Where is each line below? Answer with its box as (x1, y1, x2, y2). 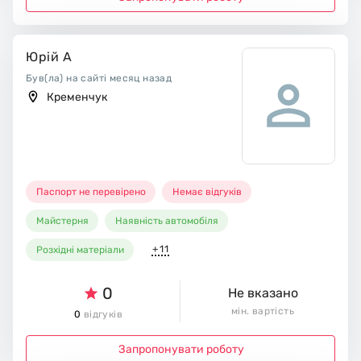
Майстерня (36, 214, 89, 226)
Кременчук (46, 89, 108, 104)
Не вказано (227, 284, 298, 301)
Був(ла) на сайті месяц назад (26, 72, 172, 84)
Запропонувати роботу (118, 342, 244, 357)
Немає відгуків (172, 185, 243, 197)
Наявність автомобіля (115, 214, 219, 226)
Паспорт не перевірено (36, 185, 147, 197)
